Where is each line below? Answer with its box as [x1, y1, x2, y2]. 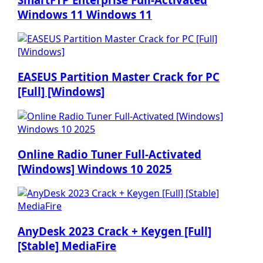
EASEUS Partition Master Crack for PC [18, 69, 220, 85]
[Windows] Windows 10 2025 [18, 161, 172, 176]
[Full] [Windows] [18, 84, 104, 99]
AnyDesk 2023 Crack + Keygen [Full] [18, 224, 211, 239]
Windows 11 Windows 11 [18, 6, 152, 22]
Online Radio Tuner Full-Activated [18, 146, 201, 161]
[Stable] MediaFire [18, 238, 116, 254]
